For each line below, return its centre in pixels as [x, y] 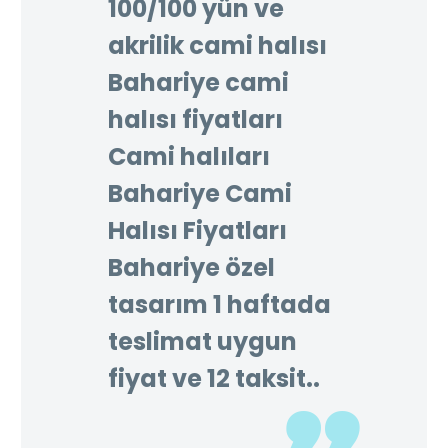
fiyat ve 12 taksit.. [214, 378]
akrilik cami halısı [217, 45]
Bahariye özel [191, 267]
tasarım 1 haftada [219, 304]
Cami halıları [189, 156]
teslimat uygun [202, 341]
